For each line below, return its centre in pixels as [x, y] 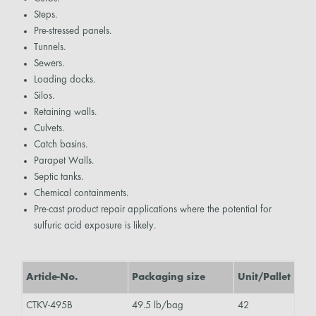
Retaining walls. [65, 113]
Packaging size [169, 278]
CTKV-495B [49, 306]
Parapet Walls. [63, 161]
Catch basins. [60, 145]
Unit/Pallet [264, 278]
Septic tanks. [58, 177]
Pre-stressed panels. [72, 31]
